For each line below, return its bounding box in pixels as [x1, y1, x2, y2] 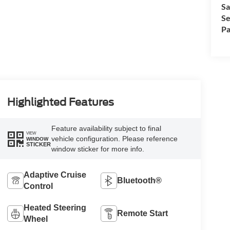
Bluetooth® [117, 176, 162, 185]
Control [23, 182, 53, 191]
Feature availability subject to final [51, 124, 161, 133]
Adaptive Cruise [23, 170, 86, 180]
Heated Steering [23, 203, 86, 213]
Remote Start [117, 209, 168, 218]
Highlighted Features [7, 96, 114, 109]
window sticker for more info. [51, 145, 144, 154]
